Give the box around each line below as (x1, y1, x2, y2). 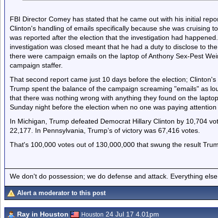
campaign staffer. (10, 61, 63, 69)
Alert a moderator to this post (17, 189, 106, 197)
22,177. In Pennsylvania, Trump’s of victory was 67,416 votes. (10, 127, 200, 134)
